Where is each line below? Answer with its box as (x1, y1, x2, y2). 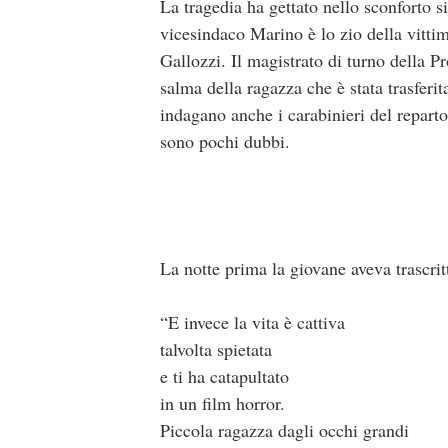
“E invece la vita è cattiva (160, 310, 345, 335)
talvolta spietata (160, 337, 272, 362)
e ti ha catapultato (160, 364, 289, 389)
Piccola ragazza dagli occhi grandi (160, 418, 409, 443)
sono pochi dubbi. (160, 129, 290, 153)
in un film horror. (160, 391, 285, 416)
